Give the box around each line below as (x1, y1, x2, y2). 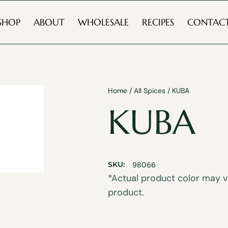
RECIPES (141, 16, 174, 28)
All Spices (134, 86, 165, 95)
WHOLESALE (77, 16, 129, 28)
